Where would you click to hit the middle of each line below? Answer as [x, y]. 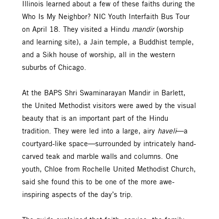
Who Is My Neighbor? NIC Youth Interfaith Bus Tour [106, 17]
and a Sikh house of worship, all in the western [99, 55]
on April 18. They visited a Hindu [77, 30]
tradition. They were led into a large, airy [90, 131]
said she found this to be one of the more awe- [98, 182]
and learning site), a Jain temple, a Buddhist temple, [108, 42]
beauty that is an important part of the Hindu [95, 119]
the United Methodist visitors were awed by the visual [109, 106]
